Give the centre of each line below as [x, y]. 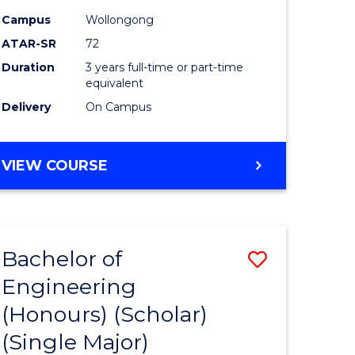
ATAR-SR [29, 43]
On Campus [119, 107]
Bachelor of [62, 258]
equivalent [115, 83]
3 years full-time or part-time [165, 67]
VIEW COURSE [55, 165]
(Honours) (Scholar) [105, 314]
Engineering [69, 286]
